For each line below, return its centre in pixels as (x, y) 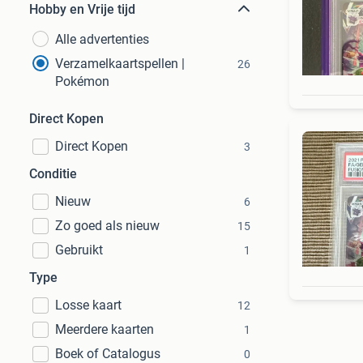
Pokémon (82, 81)
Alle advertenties (102, 39)
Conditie (53, 174)
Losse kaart (88, 305)
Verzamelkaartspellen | (120, 64)
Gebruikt (79, 250)
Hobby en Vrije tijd (82, 9)
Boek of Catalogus (108, 354)
